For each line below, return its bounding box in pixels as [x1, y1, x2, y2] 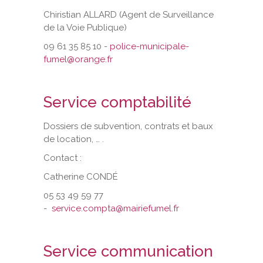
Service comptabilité [43, 93, 191, 111]
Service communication [43, 242, 213, 260]
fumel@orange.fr [43, 53, 113, 65]
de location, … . [43, 133, 104, 144]
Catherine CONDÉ [43, 171, 118, 182]
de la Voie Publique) [43, 22, 127, 33]
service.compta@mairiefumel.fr [52, 203, 179, 214]
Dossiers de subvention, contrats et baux [43, 120, 213, 131]
